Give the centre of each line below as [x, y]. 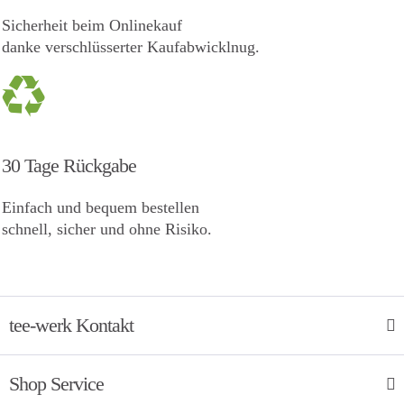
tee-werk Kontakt [71, 325]
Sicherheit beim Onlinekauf [92, 25]
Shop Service [56, 384]
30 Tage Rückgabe [69, 165]
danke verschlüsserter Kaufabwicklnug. [131, 47]
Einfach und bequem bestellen [101, 207]
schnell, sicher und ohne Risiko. [107, 229]
